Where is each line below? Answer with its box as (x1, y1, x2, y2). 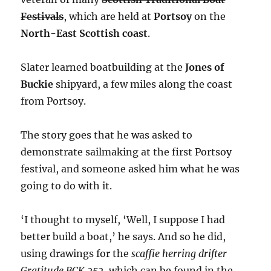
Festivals (21, 10, 64, 22)
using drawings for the (21, 247, 132, 260)
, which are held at (64, 10, 154, 22)
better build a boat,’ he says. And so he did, (21, 230, 226, 243)
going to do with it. (21, 179, 113, 192)
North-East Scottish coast (21, 27, 148, 39)
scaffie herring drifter (131, 247, 227, 260)
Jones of (185, 60, 225, 73)
